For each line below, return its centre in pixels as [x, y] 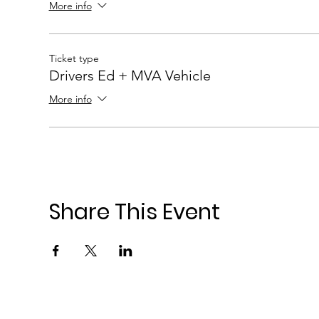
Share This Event [134, 212]
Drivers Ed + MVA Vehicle [130, 75]
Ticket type [74, 58]
